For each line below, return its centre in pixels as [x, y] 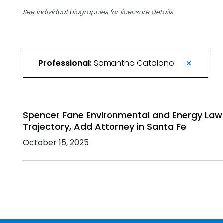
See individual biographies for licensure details [98, 12]
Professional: [65, 63]
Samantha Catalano [134, 63]
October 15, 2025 [56, 143]
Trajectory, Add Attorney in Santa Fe [105, 127]
